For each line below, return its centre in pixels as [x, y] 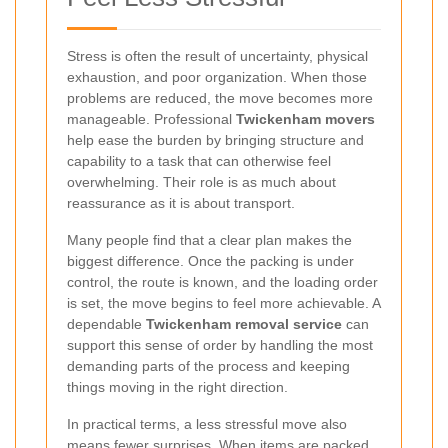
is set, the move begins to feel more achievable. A [223, 303]
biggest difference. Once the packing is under [210, 261]
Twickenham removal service [244, 324]
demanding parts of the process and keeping [208, 366]
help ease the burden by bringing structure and [215, 140]
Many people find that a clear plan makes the [209, 240]
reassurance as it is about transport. [181, 203]
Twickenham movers [305, 119]
